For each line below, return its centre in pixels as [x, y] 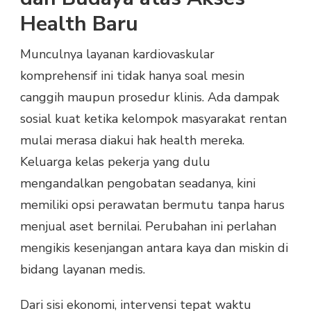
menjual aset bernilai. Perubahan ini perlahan [148, 227]
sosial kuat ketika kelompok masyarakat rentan [153, 119]
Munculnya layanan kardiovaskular [117, 54]
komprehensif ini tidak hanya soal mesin [132, 76]
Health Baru [79, 24]
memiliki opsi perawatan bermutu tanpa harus [152, 205]
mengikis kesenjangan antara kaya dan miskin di [154, 248]
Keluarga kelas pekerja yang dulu [115, 162]
